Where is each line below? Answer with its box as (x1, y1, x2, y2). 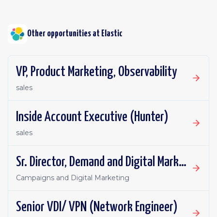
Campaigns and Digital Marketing (16, 173, 129, 182)
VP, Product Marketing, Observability (16, 65, 177, 79)
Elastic (101, 29, 123, 38)
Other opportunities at (27, 29, 101, 38)
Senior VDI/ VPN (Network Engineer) (16, 201, 178, 214)
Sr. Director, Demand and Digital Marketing (179, 155, 186, 169)
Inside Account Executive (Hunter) (16, 110, 169, 124)
